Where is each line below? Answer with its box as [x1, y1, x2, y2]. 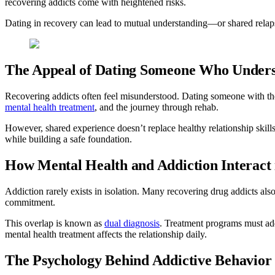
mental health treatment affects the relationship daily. [5, 228, 207, 239]
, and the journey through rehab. [95, 102, 219, 112]
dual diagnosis [104, 217, 160, 228]
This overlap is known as [5, 217, 104, 228]
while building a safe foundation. [5, 134, 132, 144]
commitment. [5, 196, 55, 207]
